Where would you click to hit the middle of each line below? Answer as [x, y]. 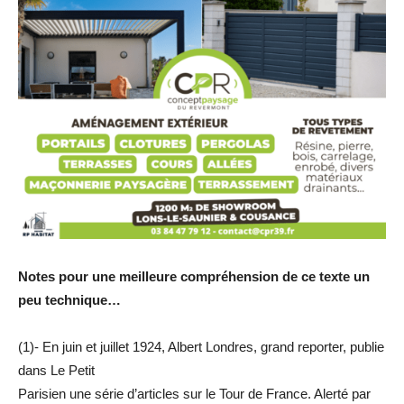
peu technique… [69, 300]
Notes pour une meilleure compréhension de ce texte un [194, 277]
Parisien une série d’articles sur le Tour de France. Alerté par [194, 394]
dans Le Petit [56, 371]
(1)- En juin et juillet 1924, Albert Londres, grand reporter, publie [201, 347]
